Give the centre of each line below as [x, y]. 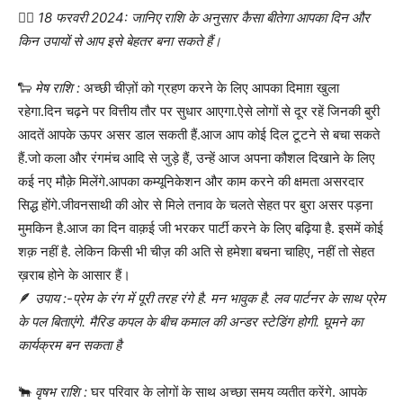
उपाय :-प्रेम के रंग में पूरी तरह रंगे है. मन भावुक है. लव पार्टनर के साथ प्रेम [210, 298]
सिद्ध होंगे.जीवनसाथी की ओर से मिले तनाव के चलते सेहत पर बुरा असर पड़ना [195, 204]
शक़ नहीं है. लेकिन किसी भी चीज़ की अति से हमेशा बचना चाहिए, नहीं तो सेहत [196, 251]
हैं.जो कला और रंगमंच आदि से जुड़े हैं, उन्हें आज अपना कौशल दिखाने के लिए [197, 157]
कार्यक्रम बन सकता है [70, 345]
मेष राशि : [58, 87]
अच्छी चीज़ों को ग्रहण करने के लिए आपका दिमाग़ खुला [210, 87]
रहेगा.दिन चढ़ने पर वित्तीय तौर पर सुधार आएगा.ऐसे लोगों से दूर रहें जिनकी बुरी [199, 111]
